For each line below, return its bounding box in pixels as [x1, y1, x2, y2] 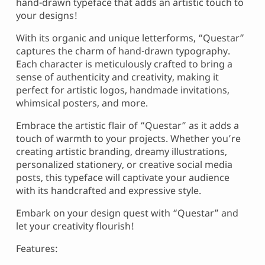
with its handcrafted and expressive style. [16, 184, 201, 198]
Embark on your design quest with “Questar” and [16, 206, 238, 220]
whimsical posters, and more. [16, 96, 148, 110]
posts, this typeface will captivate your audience [16, 171, 230, 185]
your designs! [16, 9, 77, 22]
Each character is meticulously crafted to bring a [16, 57, 232, 71]
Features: [16, 242, 58, 256]
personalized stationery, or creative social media [16, 158, 232, 172]
